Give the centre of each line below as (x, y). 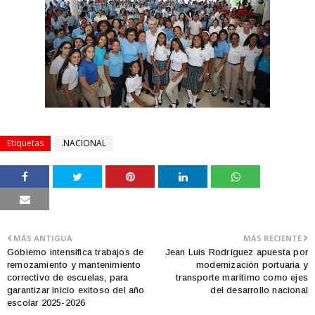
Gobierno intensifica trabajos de (76, 252)
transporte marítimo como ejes (242, 277)
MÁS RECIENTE (272, 238)
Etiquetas (25, 143)
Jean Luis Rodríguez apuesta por (236, 252)
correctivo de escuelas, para (68, 277)
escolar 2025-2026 (46, 303)
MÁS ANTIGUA (43, 238)
